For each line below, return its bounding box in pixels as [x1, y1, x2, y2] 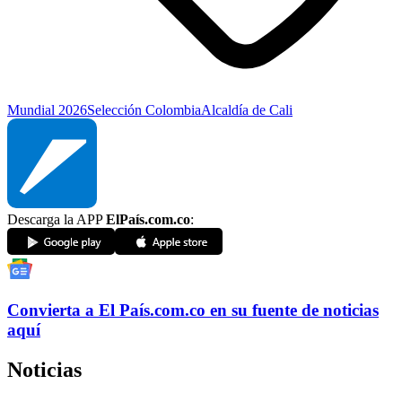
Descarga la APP [7, 212, 106, 228]
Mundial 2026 [7, 102, 87, 118]
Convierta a [7, 301, 94, 320]
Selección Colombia [87, 102, 201, 118]
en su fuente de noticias [210, 301, 379, 320]
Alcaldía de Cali [201, 102, 293, 118]
